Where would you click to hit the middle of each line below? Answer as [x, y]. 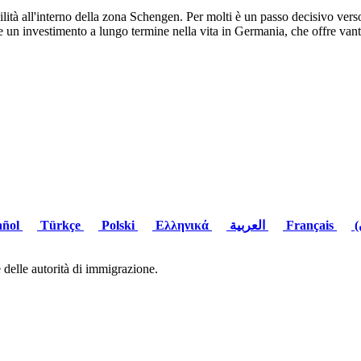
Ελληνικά [182, 226]
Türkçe [60, 226]
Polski [118, 226]
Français [310, 226]
